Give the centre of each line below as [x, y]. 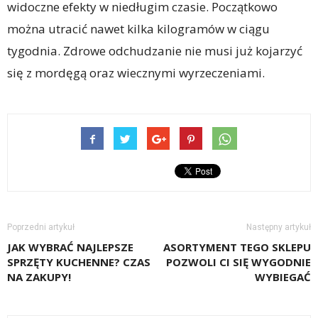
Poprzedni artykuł [41, 227]
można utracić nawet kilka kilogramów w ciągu [138, 29]
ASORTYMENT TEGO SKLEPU [237, 247]
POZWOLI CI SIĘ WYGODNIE [238, 262]
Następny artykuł [279, 227]
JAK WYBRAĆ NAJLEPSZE [70, 247]
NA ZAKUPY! [39, 277]
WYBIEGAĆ [283, 277]
